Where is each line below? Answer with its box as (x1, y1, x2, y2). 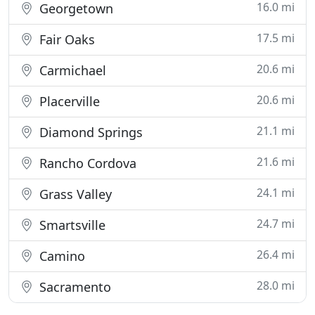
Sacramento (36, 278, 111, 295)
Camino (36, 247, 85, 264)
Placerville (36, 93, 100, 110)
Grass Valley (36, 186, 112, 202)
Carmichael (36, 62, 106, 79)
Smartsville (36, 217, 105, 233)
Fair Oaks (36, 31, 95, 48)
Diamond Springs (36, 124, 143, 141)
